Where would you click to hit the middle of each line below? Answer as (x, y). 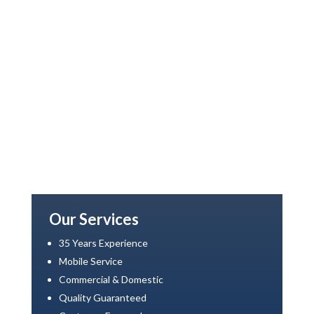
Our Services (94, 219)
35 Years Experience (103, 243)
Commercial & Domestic (111, 279)
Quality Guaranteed (102, 298)
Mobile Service (90, 261)
